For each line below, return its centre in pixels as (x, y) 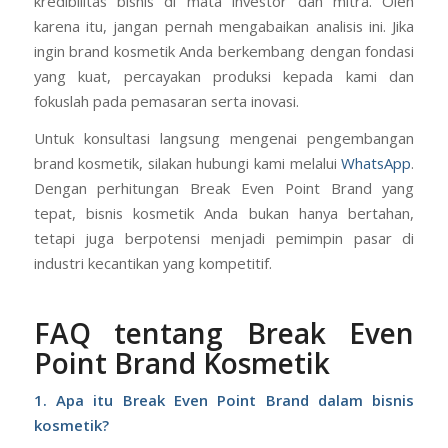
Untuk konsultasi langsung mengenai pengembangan (224, 138)
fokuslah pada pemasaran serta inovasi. (166, 100)
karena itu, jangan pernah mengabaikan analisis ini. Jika (224, 25)
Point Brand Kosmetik (181, 363)
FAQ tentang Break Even (224, 333)
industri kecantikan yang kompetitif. (152, 263)
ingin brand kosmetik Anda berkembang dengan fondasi (224, 50)
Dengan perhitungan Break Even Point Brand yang (224, 188)
